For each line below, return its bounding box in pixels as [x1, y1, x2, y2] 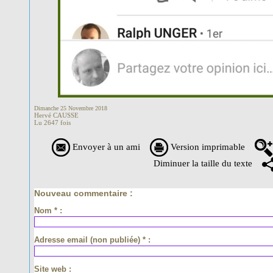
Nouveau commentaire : [34, 188, 133, 199]
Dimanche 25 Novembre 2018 [34, 105, 107, 112]
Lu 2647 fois [34, 119, 71, 127]
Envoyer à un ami [70, 141, 140, 152]
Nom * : [34, 206, 62, 216]
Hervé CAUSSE [34, 112, 79, 119]
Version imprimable [168, 141, 245, 152]
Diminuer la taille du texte [151, 158, 252, 169]
